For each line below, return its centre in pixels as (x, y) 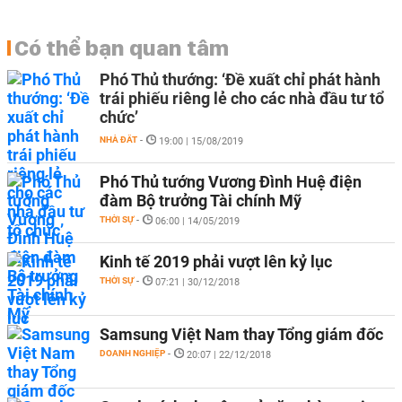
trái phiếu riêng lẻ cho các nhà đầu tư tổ (242, 98)
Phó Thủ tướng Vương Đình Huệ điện (231, 182)
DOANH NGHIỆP (132, 353)
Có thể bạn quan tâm (122, 48)
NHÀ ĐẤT (118, 140)
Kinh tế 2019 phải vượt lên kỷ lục (216, 262)
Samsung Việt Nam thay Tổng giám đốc (241, 334)
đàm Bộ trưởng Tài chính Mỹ (201, 201)
